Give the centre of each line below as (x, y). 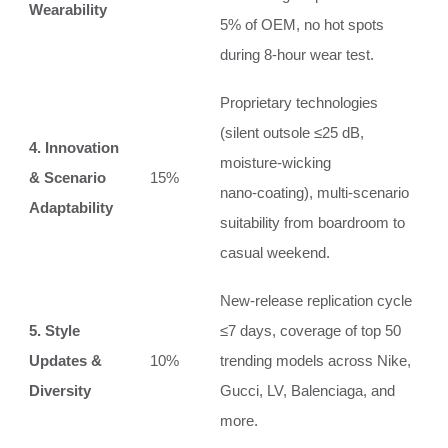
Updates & (65, 360)
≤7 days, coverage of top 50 (310, 330)
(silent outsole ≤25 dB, (292, 132)
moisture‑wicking (275, 162)
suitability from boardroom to (312, 222)
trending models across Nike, (315, 360)
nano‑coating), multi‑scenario (314, 192)
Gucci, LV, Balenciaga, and (307, 390)
